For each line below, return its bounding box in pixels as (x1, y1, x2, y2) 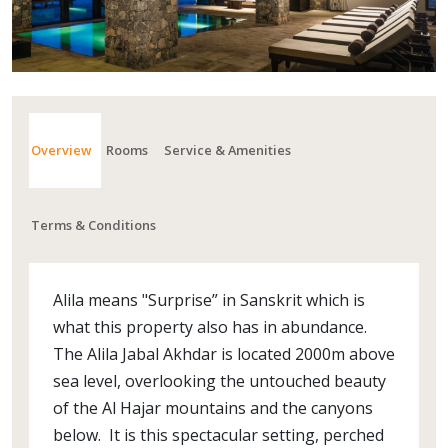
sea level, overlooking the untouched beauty (53, 370, 386, 392)
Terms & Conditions (31, 215, 157, 234)
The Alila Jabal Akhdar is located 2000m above (53, 343, 395, 365)
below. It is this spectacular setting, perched (53, 424, 384, 446)
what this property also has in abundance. (53, 316, 367, 338)
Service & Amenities (163, 140, 291, 159)
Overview (31, 140, 92, 159)
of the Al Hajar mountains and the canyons (53, 397, 373, 419)
